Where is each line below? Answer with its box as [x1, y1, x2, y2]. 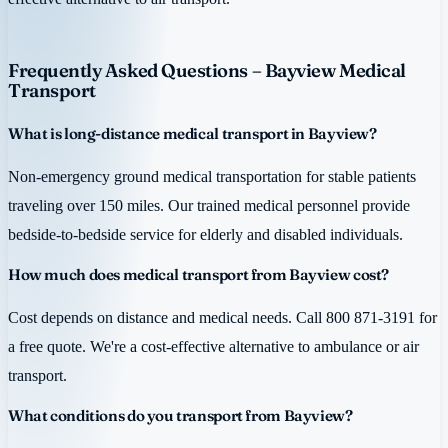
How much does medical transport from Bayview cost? [8, 264, 389, 284]
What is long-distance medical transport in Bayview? [8, 124, 377, 144]
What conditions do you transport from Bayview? [8, 405, 353, 425]
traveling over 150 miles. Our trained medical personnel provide [8, 196, 410, 216]
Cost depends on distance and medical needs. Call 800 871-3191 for [8, 308, 437, 328]
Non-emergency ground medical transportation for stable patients [8, 167, 416, 187]
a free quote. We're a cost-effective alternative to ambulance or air [8, 337, 419, 357]
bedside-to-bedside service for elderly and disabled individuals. [8, 225, 403, 245]
